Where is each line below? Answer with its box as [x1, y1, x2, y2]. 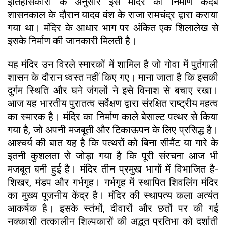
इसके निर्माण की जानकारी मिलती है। [8, 34, 137, 47]
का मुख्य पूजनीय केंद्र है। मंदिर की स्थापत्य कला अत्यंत [8, 189, 218, 201]
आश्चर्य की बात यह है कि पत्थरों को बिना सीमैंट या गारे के [8, 136, 218, 149]
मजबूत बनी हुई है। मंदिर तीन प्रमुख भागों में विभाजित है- [8, 162, 218, 175]
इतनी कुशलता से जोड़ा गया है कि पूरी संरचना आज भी [8, 149, 218, 162]
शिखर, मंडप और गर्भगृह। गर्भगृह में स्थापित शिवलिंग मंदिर [8, 176, 218, 188]
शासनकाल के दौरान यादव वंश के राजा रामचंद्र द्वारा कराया [8, 8, 218, 21]
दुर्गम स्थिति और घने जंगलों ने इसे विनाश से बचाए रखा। [8, 84, 218, 96]
